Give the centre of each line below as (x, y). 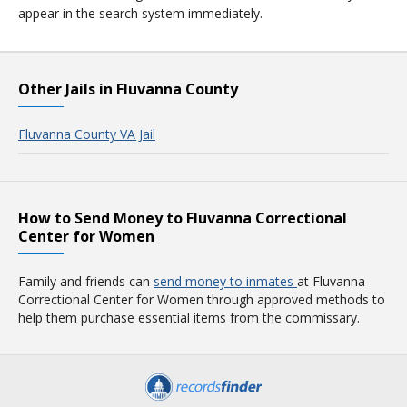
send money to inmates (225, 281)
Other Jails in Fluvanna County (128, 89)
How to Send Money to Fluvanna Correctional (183, 218)
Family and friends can (86, 281)
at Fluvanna (331, 281)
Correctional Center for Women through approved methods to (202, 299)
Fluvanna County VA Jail (87, 134)
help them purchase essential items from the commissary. (189, 318)
